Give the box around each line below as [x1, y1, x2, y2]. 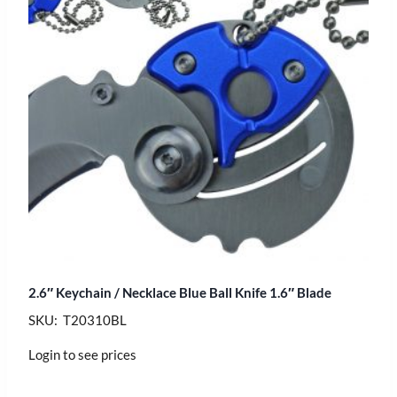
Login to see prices [28, 346, 136, 362]
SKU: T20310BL [28, 311, 127, 328]
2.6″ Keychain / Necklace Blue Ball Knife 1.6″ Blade [28, 284, 331, 300]
